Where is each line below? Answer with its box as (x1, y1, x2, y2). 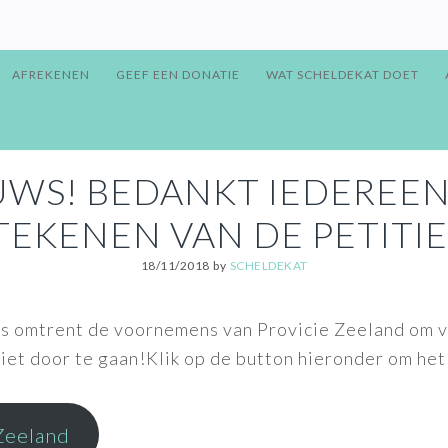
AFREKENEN (12, 67, 91, 82)
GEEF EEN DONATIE (116, 67, 241, 82)
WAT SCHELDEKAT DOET (266, 67, 420, 82)
